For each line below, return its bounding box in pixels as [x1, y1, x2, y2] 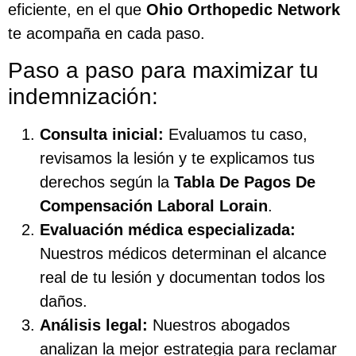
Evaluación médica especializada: [40, 220, 296, 238]
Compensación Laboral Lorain [40, 196, 268, 215]
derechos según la [40, 172, 174, 191]
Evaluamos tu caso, [164, 125, 308, 143]
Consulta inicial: [40, 125, 164, 143]
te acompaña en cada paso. [8, 25, 205, 43]
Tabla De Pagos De [174, 172, 315, 191]
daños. [40, 292, 87, 310]
